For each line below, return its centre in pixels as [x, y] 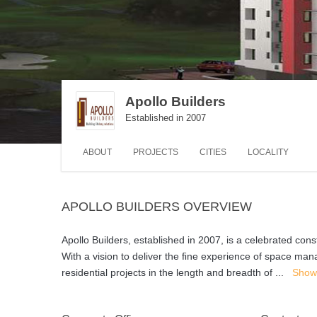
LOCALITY [268, 152]
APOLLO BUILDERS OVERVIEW [157, 206]
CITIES [213, 152]
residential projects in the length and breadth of [168, 272]
